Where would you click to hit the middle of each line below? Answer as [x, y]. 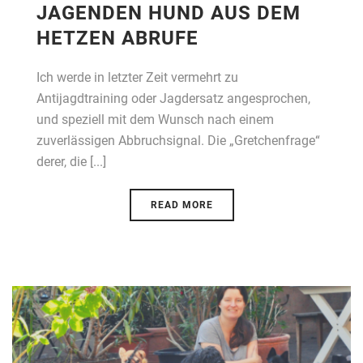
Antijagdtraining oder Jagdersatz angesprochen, [173, 98]
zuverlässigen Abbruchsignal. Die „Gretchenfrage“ [178, 140]
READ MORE [181, 205]
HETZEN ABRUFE [117, 38]
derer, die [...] [71, 161]
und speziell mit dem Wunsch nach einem [155, 119]
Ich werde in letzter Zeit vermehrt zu [137, 77]
